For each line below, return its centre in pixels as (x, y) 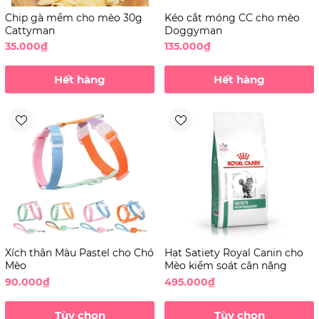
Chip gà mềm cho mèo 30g (74, 17)
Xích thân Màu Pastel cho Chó (79, 253)
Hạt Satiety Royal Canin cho (234, 253)
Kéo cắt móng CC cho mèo (232, 17)
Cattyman (30, 30)
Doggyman (193, 30)
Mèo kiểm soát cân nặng (226, 266)
